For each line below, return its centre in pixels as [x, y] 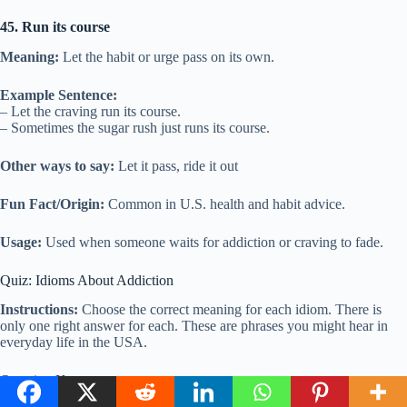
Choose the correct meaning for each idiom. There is [230, 310]
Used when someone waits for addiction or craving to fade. [213, 242]
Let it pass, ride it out [176, 165]
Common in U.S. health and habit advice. [225, 203]
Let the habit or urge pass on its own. [167, 56]
